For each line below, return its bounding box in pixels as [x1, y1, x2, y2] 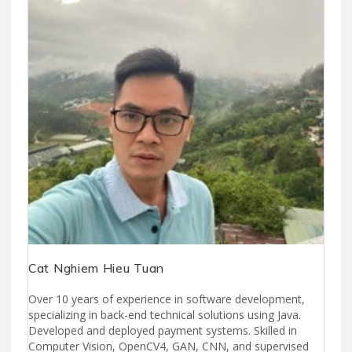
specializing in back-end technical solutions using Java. [28, 307, 301, 323]
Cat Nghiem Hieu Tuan [28, 260, 164, 277]
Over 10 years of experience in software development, [28, 291, 305, 307]
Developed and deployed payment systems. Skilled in [28, 323, 297, 339]
